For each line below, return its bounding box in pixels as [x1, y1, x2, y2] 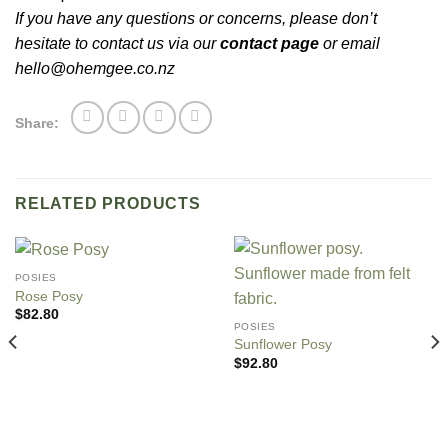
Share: [15, 116, 59, 132]
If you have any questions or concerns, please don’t [15, 9, 377, 27]
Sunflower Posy [233, 337, 332, 353]
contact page [220, 34, 319, 52]
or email [319, 34, 380, 52]
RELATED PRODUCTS [15, 194, 201, 212]
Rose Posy [14, 288, 83, 304]
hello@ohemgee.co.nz [15, 59, 175, 77]
